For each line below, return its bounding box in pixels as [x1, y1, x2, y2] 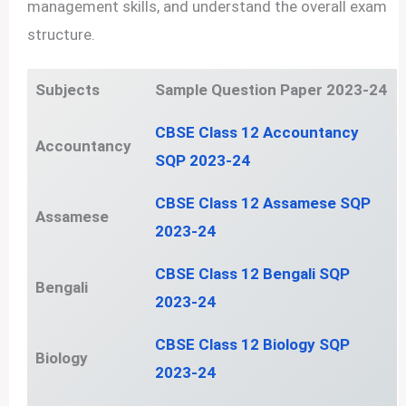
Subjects [34, 80, 100, 99]
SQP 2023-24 [154, 150, 250, 169]
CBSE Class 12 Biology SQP [154, 334, 350, 353]
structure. [27, 24, 96, 43]
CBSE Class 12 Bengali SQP [154, 264, 350, 283]
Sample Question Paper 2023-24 [154, 80, 387, 99]
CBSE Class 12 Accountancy [154, 122, 359, 141]
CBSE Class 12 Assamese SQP [154, 193, 371, 212]
